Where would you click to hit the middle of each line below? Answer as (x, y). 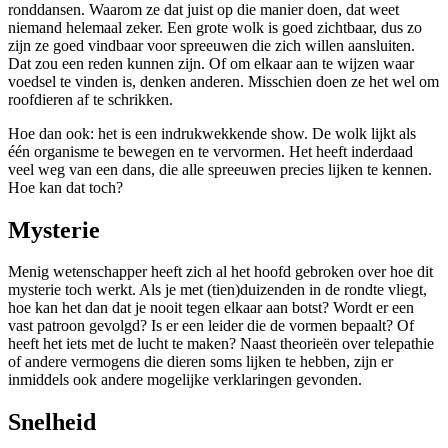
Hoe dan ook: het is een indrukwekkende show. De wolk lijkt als (212, 133)
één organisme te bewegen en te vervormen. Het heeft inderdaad (210, 151)
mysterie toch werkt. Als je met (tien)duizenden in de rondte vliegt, (217, 290)
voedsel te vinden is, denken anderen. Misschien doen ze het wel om (223, 81)
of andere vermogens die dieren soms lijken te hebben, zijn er (200, 362)
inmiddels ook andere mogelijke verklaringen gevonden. (185, 380)
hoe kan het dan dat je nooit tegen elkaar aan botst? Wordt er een (211, 308)
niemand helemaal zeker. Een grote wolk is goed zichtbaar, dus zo (215, 27)
